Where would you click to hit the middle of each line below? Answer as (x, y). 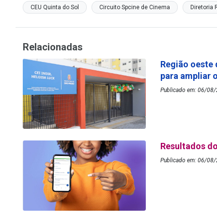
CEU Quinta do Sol (55, 7)
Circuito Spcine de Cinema (135, 7)
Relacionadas (53, 47)
